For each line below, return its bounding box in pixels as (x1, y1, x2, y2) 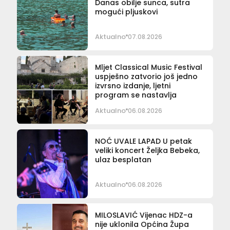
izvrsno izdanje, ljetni (94, 80, 170, 91)
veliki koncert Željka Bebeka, (94, 145, 200, 156)
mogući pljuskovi (94, 6, 158, 17)
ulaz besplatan (94, 154, 151, 165)
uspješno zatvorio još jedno (94, 71, 198, 82)
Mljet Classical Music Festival (94, 62, 202, 72)
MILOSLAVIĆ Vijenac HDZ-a (94, 209, 193, 220)
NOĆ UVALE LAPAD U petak (94, 136, 192, 146)
